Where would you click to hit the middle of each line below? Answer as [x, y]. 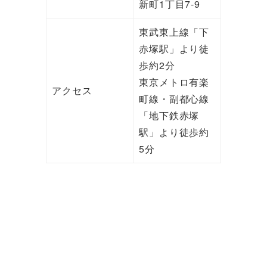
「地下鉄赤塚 [169, 116]
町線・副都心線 [174, 99]
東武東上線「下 [174, 32]
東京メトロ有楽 [174, 82]
